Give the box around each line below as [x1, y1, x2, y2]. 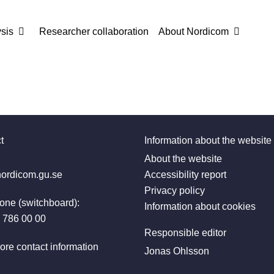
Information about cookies [144, 201, 256, 212]
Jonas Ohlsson [144, 246, 209, 257]
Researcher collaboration [39, 26, 149, 37]
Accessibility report [144, 169, 226, 180]
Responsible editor [144, 228, 226, 239]
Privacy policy [144, 185, 205, 196]
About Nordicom [158, 26, 229, 37]
